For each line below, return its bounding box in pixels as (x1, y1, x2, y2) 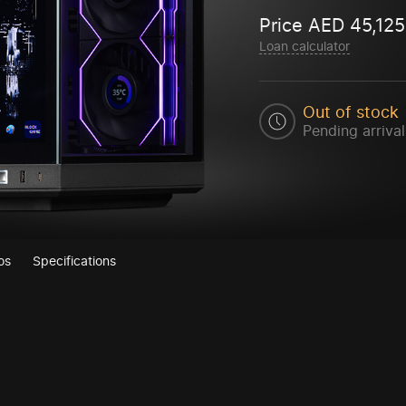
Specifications (33, 253, 116, 268)
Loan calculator (259, 38, 351, 54)
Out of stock (303, 101, 400, 121)
